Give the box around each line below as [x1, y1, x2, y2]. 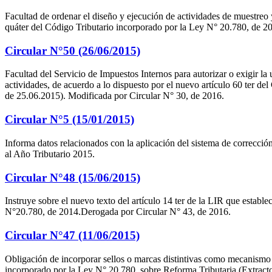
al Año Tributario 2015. [5, 148, 95, 159]
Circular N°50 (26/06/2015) [5, 44, 140, 57]
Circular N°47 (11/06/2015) [5, 229, 140, 242]
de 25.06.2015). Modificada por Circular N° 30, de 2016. [5, 90, 224, 101]
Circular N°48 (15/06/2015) [5, 171, 140, 184]
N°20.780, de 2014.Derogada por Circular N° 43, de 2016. [5, 206, 231, 217]
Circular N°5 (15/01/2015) [5, 113, 134, 126]
